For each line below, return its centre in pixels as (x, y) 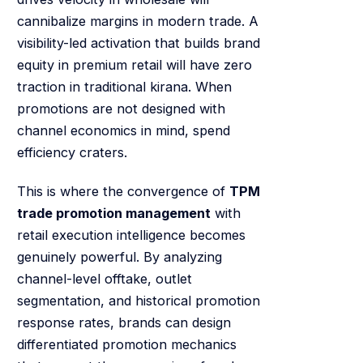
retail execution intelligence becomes (131, 235)
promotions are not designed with (121, 109)
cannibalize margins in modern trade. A (137, 21)
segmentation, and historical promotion (138, 301)
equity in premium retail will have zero (134, 65)
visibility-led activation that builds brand (138, 43)
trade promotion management (113, 213)
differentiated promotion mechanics (126, 344)
